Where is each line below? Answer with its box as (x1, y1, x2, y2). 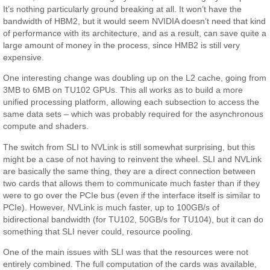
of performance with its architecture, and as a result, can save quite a (3, 28, 267, 39)
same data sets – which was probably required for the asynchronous (3, 109, 264, 119)
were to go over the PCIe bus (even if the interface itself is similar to (3, 190, 261, 200)
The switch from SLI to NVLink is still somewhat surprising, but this (3, 142, 256, 152)
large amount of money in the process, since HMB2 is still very (3, 40, 240, 51)
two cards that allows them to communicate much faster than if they (3, 178, 260, 188)
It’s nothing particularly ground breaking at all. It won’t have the (3, 4, 242, 14)
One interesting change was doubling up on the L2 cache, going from (3, 73, 267, 83)
